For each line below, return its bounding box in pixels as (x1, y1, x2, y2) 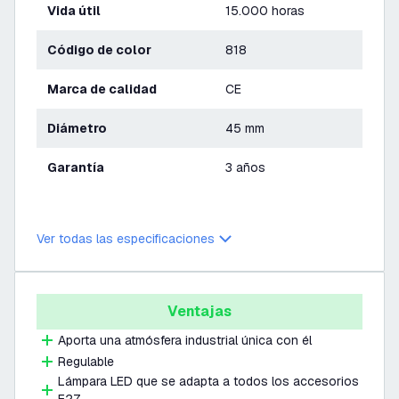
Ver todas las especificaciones (37, 231, 215, 247)
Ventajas (167, 302, 232, 321)
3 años (225, 159, 265, 175)
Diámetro (56, 120, 107, 136)
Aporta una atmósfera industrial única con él (58, 332, 312, 348)
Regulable (58, 354, 114, 370)
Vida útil (56, 3, 101, 19)
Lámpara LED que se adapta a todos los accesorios (58, 373, 359, 389)
